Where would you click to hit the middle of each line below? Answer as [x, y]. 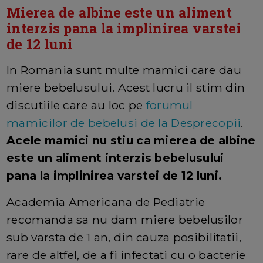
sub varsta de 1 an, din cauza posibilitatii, [124, 237]
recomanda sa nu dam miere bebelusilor [125, 220]
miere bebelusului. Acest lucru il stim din [126, 88]
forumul [169, 105]
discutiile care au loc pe [76, 105]
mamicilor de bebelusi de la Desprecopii [124, 123]
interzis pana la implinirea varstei [124, 28]
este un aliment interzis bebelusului [115, 158]
